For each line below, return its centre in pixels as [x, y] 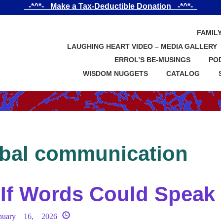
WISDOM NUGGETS [115, 73]
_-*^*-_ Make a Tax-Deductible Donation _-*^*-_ [110, 6]
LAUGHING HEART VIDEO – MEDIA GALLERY [142, 46]
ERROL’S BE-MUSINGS [152, 60]
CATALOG [183, 73]
